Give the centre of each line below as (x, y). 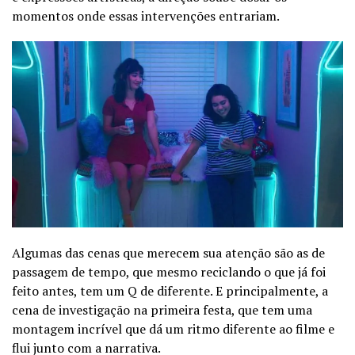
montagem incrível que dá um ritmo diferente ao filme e (173, 328)
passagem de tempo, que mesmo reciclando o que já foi (169, 271)
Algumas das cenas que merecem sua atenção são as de (168, 252)
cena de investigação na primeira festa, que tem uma (162, 309)
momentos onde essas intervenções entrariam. (147, 15)
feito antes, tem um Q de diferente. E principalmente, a (170, 290)
